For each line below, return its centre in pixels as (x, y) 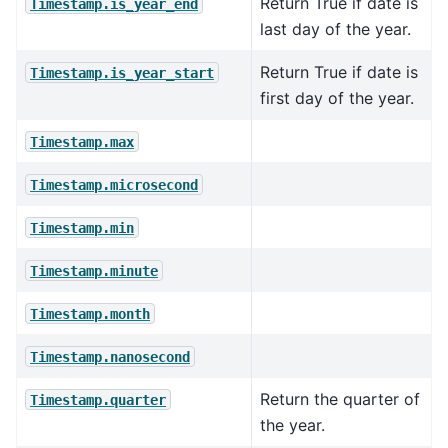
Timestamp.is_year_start (122, 72)
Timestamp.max (82, 141)
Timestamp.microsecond (114, 184)
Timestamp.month (90, 313)
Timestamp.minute (94, 270)
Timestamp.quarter (98, 399)
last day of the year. (335, 28)
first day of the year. (337, 97)
